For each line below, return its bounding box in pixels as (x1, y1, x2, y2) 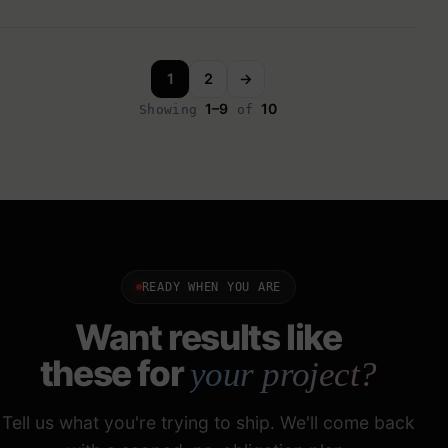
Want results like (75, 315, 342, 359)
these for (39, 351, 190, 395)
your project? (189, 354, 377, 394)
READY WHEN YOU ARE (141, 279, 282, 295)
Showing (139, 101, 206, 117)
